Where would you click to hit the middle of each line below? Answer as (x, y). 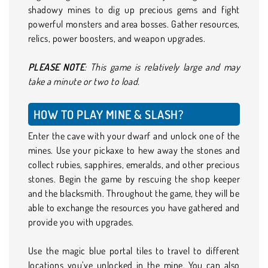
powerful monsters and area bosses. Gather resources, (134, 24)
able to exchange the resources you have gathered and (134, 207)
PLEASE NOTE (57, 67)
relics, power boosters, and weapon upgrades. (117, 38)
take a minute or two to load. (84, 81)
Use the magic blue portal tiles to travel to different (134, 250)
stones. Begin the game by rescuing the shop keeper (134, 179)
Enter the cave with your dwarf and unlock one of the (134, 135)
